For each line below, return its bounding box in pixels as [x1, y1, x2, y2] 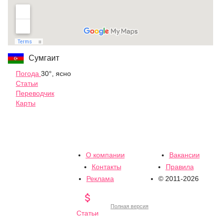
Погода [16, 69, 41, 77]
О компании [85, 151, 125, 159]
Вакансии [169, 151, 200, 159]
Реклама [86, 175, 114, 183]
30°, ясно [41, 69, 71, 77]
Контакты [91, 163, 121, 171]
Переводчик [16, 89, 54, 97]
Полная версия [110, 203, 148, 209]
